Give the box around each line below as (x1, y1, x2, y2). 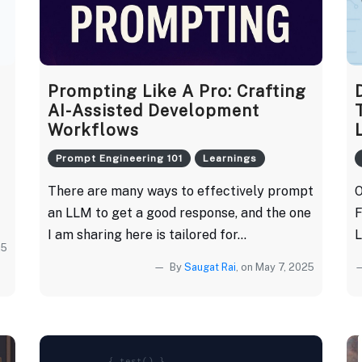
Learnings (202, 152, 257, 164)
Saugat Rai (184, 260, 236, 273)
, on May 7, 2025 (236, 260, 314, 273)
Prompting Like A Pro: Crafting (48, 81, 306, 101)
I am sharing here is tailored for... (48, 226, 246, 242)
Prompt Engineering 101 (56, 152, 183, 164)
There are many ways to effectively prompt (48, 183, 314, 199)
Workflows (48, 120, 139, 140)
